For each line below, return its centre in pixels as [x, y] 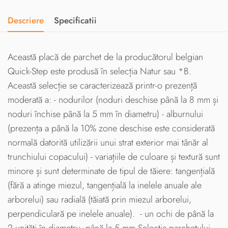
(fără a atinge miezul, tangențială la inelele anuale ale [105, 185]
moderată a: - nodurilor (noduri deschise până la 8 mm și [113, 99]
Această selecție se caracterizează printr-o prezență [102, 85]
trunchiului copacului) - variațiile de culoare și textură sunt [114, 156]
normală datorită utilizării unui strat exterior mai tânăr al [108, 142]
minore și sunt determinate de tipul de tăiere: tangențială [111, 171]
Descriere [26, 20]
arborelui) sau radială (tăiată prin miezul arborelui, [99, 199]
